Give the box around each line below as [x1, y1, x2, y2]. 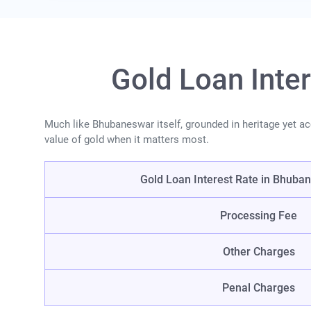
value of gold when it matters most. [44, 133, 209, 146]
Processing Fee [220, 209, 297, 223]
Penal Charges [222, 281, 295, 295]
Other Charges [222, 245, 295, 259]
